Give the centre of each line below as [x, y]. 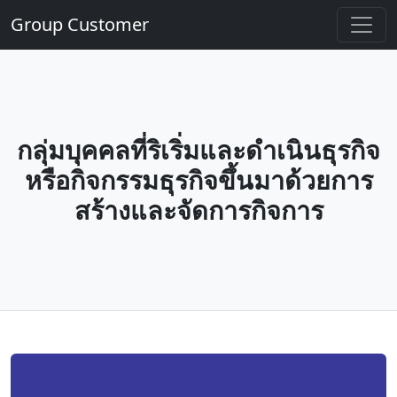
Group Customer [80, 24]
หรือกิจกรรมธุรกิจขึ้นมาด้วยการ [198, 179]
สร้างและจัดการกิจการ [198, 210]
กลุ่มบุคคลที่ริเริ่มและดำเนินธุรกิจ [198, 149]
